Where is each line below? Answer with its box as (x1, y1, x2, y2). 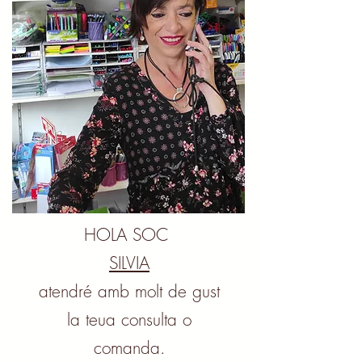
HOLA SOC (84, 224, 175, 246)
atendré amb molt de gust (39, 280, 220, 302)
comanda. (93, 337, 166, 359)
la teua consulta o (67, 309, 192, 330)
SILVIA (109, 252, 149, 274)
